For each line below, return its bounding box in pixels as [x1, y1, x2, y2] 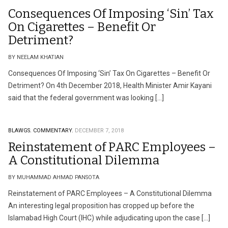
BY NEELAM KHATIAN [8, 54, 64, 61]
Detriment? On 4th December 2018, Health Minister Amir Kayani [8, 81, 212, 90]
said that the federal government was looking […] [8, 94, 164, 102]
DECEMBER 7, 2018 [75, 127, 124, 134]
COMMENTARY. [33, 127, 73, 134]
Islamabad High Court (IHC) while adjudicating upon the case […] [8, 214, 210, 222]
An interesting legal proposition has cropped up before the [8, 202, 194, 210]
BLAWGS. [8, 127, 32, 134]
